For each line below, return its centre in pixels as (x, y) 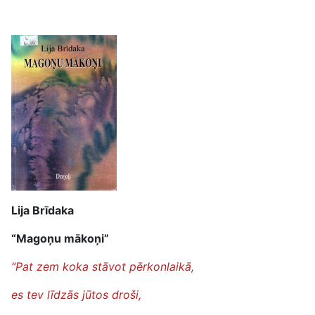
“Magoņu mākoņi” (60, 238)
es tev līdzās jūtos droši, (76, 295)
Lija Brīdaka (43, 210)
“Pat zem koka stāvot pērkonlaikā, (103, 266)
